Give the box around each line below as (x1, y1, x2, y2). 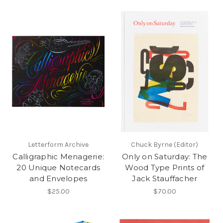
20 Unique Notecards (16, 163, 101, 173)
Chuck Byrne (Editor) (131, 140, 199, 149)
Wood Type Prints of (125, 163, 205, 173)
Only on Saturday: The (122, 152, 208, 162)
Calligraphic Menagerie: (12, 152, 105, 162)
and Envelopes (29, 174, 88, 184)
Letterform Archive (28, 140, 89, 149)
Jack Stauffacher (132, 174, 198, 184)
